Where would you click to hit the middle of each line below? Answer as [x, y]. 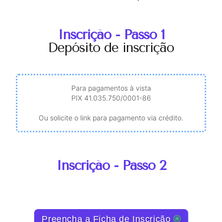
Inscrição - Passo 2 [111, 165]
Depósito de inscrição [111, 48]
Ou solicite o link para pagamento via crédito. [111, 118]
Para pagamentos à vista [111, 88]
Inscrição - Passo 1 [111, 35]
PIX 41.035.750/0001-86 [111, 98]
